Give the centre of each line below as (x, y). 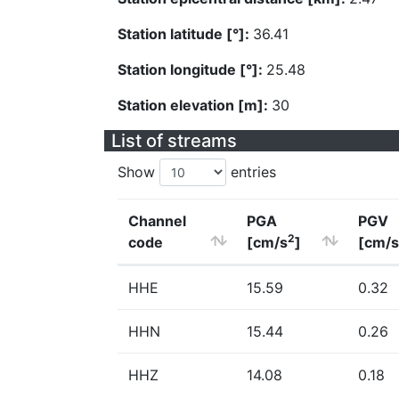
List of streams (174, 141)
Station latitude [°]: (185, 34)
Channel (157, 221)
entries (251, 172)
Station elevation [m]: (195, 105)
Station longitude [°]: (192, 69)
